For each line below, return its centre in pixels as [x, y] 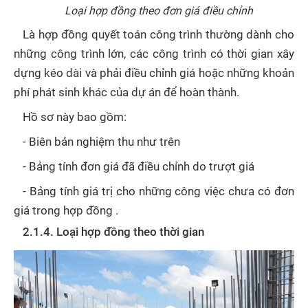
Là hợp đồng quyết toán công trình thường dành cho [158, 34]
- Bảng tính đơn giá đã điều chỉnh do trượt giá [139, 166]
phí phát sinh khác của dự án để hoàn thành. [126, 92]
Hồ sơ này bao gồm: [75, 117]
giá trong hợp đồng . [66, 210]
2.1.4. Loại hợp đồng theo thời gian [114, 232]
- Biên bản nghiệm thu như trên [103, 142]
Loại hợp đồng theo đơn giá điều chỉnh [158, 10]
